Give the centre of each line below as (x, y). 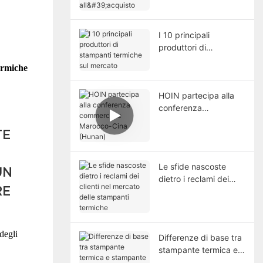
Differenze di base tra (200, 237)
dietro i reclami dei (193, 178)
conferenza (180, 107)
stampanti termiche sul (202, 59)
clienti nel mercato (193, 191)
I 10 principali (184, 35)
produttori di (182, 47)
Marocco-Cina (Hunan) (202, 132)
